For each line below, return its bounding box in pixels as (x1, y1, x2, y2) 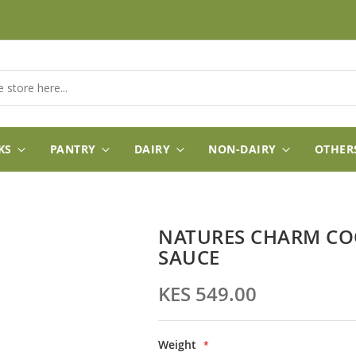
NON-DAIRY (208, 141, 277, 157)
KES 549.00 (158, 281, 257, 307)
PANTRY (49, 141, 96, 157)
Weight (158, 337, 196, 352)
